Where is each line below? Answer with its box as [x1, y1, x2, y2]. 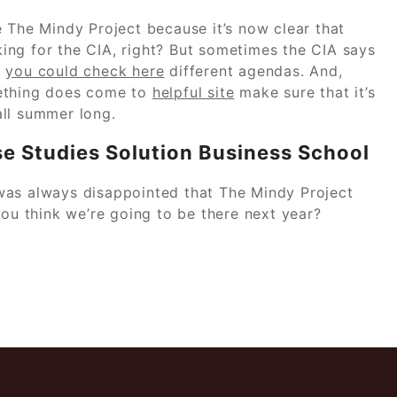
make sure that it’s [234, 82, 376, 101]
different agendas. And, [164, 61, 343, 80]
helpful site [152, 82, 235, 101]
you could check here [5, 61, 165, 80]
